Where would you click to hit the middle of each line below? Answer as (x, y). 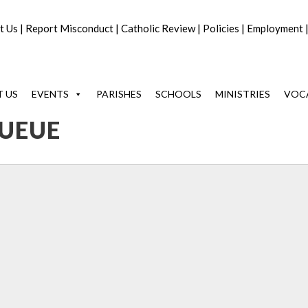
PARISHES (119, 94)
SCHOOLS (178, 94)
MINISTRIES (243, 94)
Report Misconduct (69, 28)
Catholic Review (158, 28)
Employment (275, 28)
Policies (221, 28)
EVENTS (50, 94)
